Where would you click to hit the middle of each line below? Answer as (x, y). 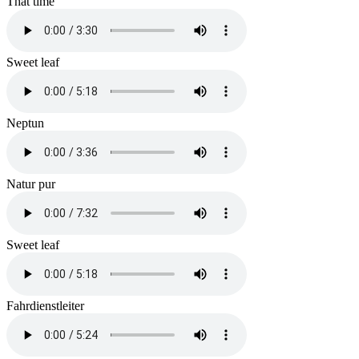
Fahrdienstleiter (45, 305)
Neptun (25, 123)
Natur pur (31, 184)
